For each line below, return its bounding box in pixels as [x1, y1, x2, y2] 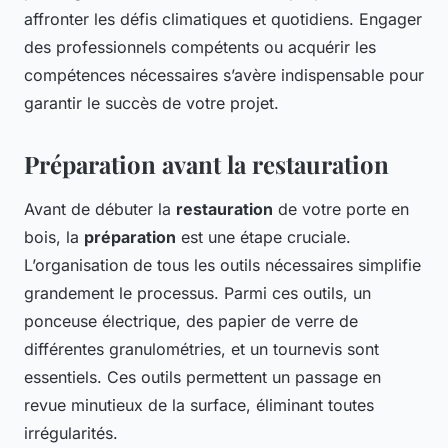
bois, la [24, 227, 84, 248]
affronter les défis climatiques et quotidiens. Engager [24, 9, 422, 30]
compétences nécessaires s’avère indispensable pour [24, 65, 424, 86]
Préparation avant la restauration [24, 148, 389, 181]
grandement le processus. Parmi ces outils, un [24, 283, 371, 304]
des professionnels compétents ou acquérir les [24, 37, 376, 58]
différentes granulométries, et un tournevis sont [24, 339, 379, 360]
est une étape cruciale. [176, 227, 351, 248]
